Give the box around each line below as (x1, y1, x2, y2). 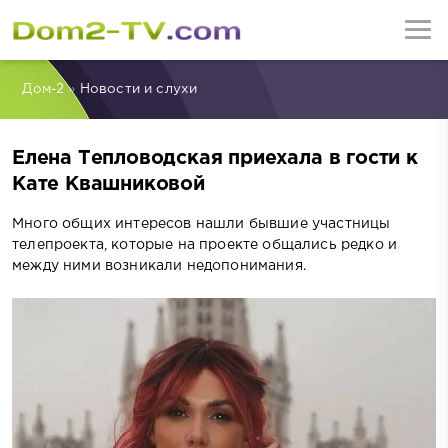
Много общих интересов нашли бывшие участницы (12, 217, 391, 230)
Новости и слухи (79, 83, 198, 96)
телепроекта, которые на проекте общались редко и (12, 238, 398, 251)
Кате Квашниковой (12, 176, 205, 194)
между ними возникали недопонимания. (12, 259, 306, 272)
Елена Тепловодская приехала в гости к (12, 150, 418, 168)
